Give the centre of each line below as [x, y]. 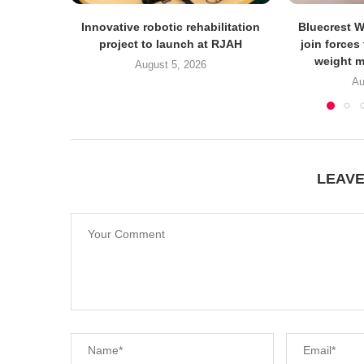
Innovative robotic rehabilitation [171, 26]
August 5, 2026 [171, 64]
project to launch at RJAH [171, 43]
